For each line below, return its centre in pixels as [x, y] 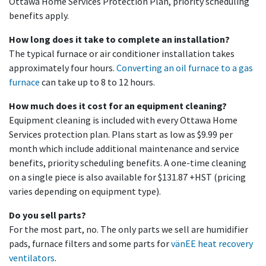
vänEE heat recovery [212, 243]
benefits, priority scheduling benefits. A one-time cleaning [128, 162]
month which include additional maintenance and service [124, 148]
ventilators [32, 257]
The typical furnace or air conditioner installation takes [122, 53]
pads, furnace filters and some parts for [90, 243]
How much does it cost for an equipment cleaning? [118, 105]
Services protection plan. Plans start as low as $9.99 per [121, 134]
